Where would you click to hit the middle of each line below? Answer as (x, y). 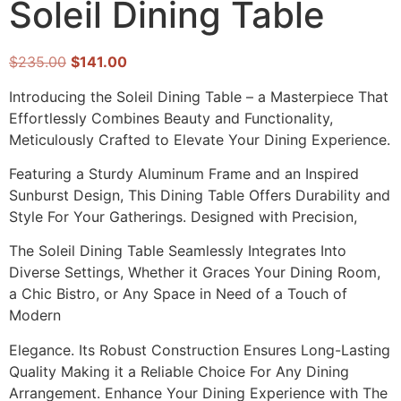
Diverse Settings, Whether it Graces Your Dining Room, (195, 273)
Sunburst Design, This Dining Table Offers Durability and (200, 196)
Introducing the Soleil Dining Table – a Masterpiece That (199, 96)
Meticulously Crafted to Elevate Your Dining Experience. (200, 139)
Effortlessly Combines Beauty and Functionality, (171, 118)
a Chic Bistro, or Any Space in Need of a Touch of (178, 294)
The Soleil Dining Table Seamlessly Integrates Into (178, 251)
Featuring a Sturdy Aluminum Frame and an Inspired (184, 174)
